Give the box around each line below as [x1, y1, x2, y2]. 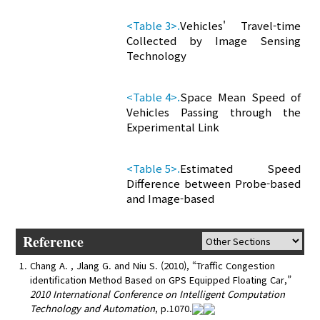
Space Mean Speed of [180, 89, 301, 105]
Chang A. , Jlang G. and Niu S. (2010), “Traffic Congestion [30, 259, 276, 273]
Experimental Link [126, 119, 220, 135]
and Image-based [126, 191, 215, 206]
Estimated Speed [180, 161, 301, 176]
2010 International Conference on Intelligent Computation [30, 287, 286, 301]
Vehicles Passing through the [126, 104, 301, 120]
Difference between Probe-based [126, 176, 301, 191]
